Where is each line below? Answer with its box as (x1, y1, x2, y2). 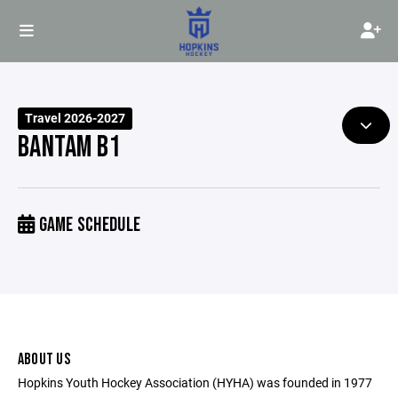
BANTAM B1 (18, 130, 121, 165)
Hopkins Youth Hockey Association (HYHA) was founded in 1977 (18, 374, 372, 391)
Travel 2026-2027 (25, 110, 126, 126)
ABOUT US (18, 350, 70, 369)
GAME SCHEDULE (35, 213, 141, 237)
